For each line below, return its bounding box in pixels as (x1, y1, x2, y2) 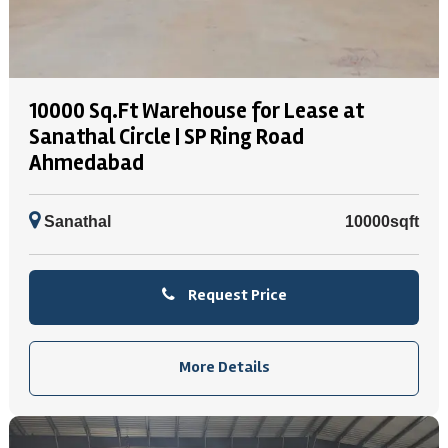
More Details (178, 357, 270, 377)
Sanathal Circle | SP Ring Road (29, 124, 304, 150)
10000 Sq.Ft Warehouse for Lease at (29, 98, 364, 124)
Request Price (184, 285, 287, 305)
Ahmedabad (29, 150, 144, 176)
